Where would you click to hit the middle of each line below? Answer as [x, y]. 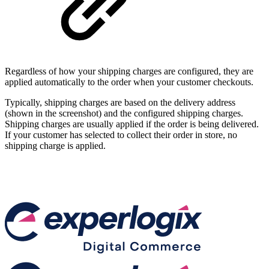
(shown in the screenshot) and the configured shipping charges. [124, 113]
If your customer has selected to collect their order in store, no [121, 134]
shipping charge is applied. [55, 145]
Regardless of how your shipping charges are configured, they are [129, 71]
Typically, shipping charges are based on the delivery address [120, 102]
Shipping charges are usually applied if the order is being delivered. [132, 124]
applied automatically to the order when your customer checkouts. [129, 82]
